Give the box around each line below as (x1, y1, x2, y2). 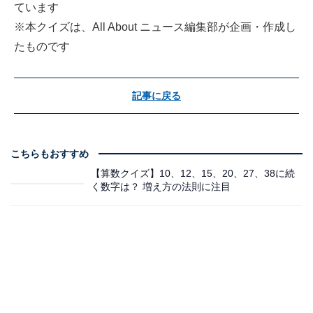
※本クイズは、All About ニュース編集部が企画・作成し (14, 21, 296, 34)
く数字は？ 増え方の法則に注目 (91, 181, 231, 193)
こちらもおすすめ (10, 147, 89, 159)
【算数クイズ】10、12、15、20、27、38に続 (91, 168, 295, 180)
